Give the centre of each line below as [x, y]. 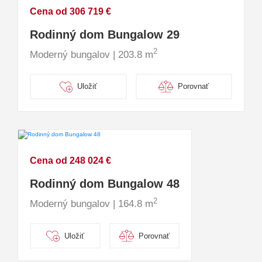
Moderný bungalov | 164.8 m [92, 204]
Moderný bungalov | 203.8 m [92, 54]
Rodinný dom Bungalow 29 [105, 34]
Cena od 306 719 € [70, 11]
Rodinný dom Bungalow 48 [105, 184]
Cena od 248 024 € [70, 161]
